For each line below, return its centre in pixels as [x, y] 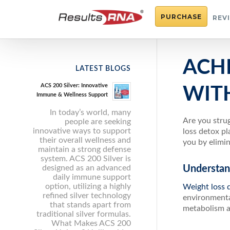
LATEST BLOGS [103, 69]
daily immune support [92, 177]
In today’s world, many [90, 112]
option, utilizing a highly [88, 186]
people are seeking [98, 121]
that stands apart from [90, 205]
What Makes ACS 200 [91, 223]
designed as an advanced [87, 168]
